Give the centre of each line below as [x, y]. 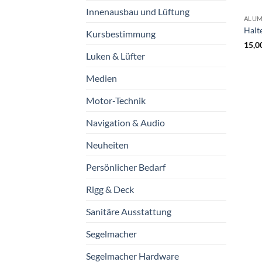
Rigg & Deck [110, 189]
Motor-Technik [116, 100]
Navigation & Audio [125, 122]
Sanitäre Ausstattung [129, 211]
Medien [101, 78]
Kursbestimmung [121, 33]
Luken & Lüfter [116, 56]
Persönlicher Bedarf [126, 167]
